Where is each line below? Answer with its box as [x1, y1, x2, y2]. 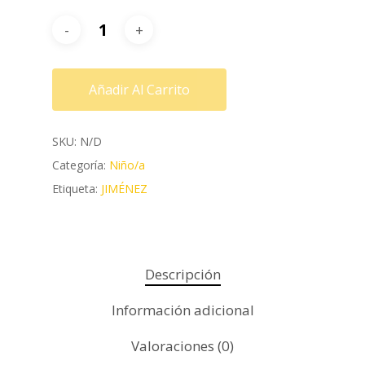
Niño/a [109, 157, 145, 174]
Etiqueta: [52, 181, 101, 197]
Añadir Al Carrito [89, 81, 190, 99]
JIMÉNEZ [101, 181, 147, 197]
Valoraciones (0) [131, 336, 234, 356]
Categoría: [52, 157, 109, 174]
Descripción [144, 265, 221, 284]
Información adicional [111, 301, 254, 320]
